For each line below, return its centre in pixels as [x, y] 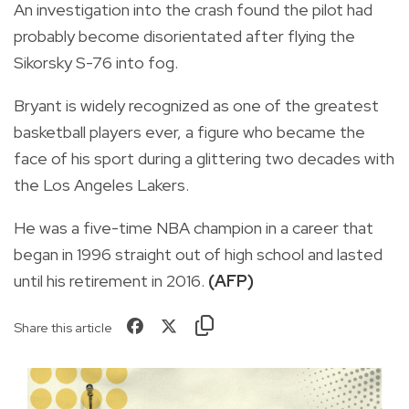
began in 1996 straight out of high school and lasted [198, 254]
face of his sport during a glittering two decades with [204, 158]
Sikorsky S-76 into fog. [96, 62]
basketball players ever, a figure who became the [189, 131]
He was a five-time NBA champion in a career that [194, 227]
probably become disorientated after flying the [184, 36]
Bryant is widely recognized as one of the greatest [196, 105]
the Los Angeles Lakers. [101, 184]
